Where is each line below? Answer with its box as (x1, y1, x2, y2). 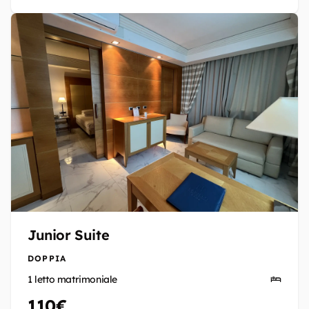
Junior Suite (28, 226, 110, 243)
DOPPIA (28, 253, 67, 263)
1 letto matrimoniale (28, 273, 117, 286)
